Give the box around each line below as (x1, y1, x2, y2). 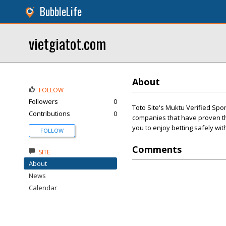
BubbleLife (40, 4, 82, 19)
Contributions (29, 109, 70, 118)
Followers (29, 97, 58, 106)
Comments (132, 143, 182, 155)
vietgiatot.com (29, 32, 106, 54)
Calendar (29, 183, 57, 192)
